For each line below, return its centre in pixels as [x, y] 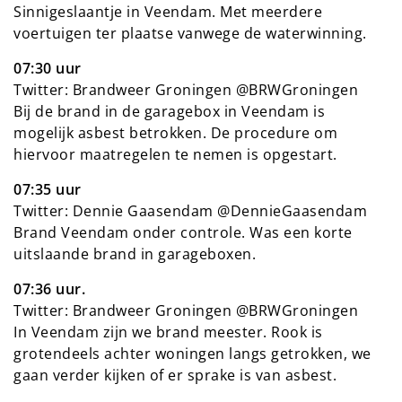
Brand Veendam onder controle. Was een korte [183, 232]
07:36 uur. [49, 288]
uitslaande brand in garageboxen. [135, 253]
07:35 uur [48, 189]
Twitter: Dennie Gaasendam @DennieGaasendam [190, 210]
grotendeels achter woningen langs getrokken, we [192, 353]
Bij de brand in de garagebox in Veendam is [169, 111]
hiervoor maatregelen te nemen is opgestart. [175, 154]
